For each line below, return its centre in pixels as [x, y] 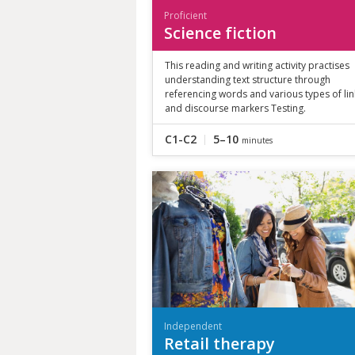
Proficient [185, 15]
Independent [193, 326]
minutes [257, 140]
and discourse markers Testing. [235, 108]
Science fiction [220, 32]
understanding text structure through [248, 79]
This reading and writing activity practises [257, 65]
